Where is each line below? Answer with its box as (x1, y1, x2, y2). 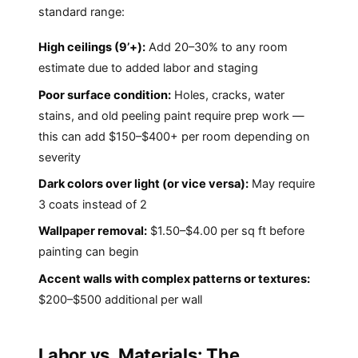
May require (249, 177, 315, 192)
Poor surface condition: (38, 87, 171, 102)
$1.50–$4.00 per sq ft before (147, 224, 304, 239)
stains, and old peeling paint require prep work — (38, 108, 304, 123)
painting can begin (38, 245, 139, 260)
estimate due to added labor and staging (38, 61, 258, 76)
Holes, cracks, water (171, 87, 284, 102)
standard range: (38, 5, 125, 20)
